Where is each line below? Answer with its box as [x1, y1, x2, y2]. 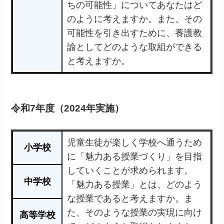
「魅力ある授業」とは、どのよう [67, 179, 202, 189]
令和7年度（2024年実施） [11, 103, 124, 114]
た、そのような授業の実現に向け [67, 207, 202, 217]
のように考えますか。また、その [67, 13, 202, 24]
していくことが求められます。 [67, 165, 193, 175]
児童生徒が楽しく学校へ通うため [67, 137, 202, 147]
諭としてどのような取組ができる [67, 41, 202, 52]
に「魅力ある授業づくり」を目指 [67, 151, 202, 161]
